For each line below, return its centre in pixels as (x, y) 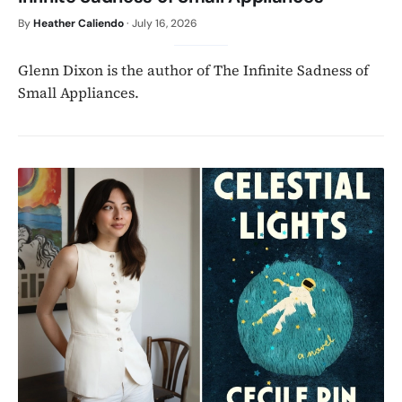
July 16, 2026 (165, 24)
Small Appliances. (79, 93)
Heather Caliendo (79, 24)
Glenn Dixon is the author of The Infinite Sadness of (193, 70)
